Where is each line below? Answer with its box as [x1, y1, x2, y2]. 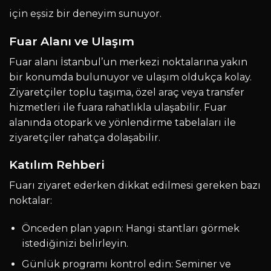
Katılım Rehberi [9, 157, 105, 172]
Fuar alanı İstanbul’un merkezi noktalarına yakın [9, 56, 247, 68]
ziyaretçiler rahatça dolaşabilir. [9, 131, 160, 143]
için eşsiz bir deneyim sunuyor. [9, 8, 162, 20]
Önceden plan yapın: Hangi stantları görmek [21, 222, 240, 234]
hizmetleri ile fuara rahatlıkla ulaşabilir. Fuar [9, 101, 227, 113]
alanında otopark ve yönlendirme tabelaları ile [9, 116, 236, 128]
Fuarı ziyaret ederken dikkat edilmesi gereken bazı [9, 180, 261, 191]
